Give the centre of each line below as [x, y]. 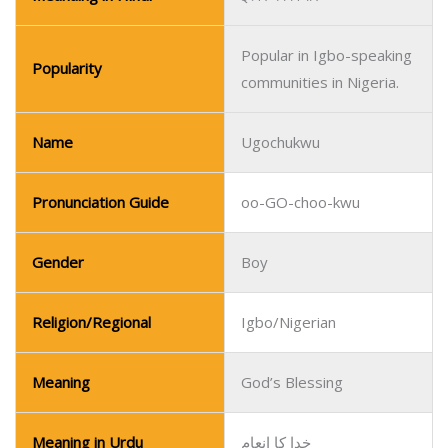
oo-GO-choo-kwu [300, 36]
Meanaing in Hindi [92, 336]
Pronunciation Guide [100, 36]
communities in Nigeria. [320, 423]
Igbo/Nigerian [288, 156]
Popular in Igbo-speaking [326, 396]
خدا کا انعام [276, 276]
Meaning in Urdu [87, 276]
